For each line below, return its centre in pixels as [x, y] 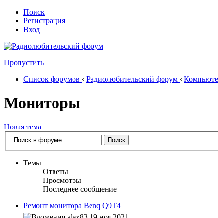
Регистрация [44, 21]
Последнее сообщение [80, 189]
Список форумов [52, 79]
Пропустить [24, 63]
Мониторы [42, 103]
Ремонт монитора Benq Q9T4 [72, 206]
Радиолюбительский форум [132, 79]
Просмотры [62, 181]
